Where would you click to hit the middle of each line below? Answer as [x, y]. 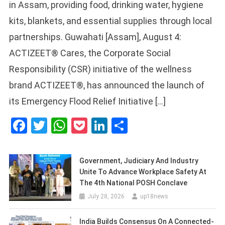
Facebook [61, 126]
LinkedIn [137, 126]
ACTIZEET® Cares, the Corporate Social [90, 53]
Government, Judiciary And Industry [139, 161]
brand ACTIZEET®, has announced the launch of [107, 85]
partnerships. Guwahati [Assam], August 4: [95, 37]
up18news [154, 197]
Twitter [72, 126]
